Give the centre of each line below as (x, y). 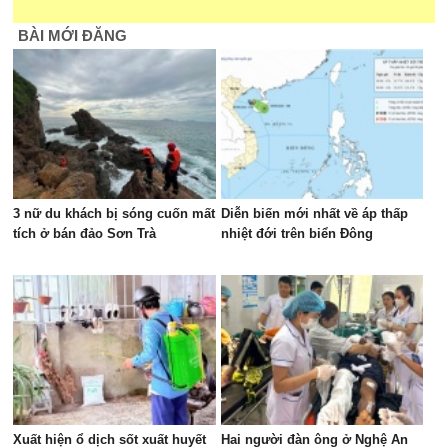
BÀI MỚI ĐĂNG (73, 35)
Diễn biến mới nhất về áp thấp (314, 213)
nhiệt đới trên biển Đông (296, 233)
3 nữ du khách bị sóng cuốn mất (114, 213)
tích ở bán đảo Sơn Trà (85, 233)
